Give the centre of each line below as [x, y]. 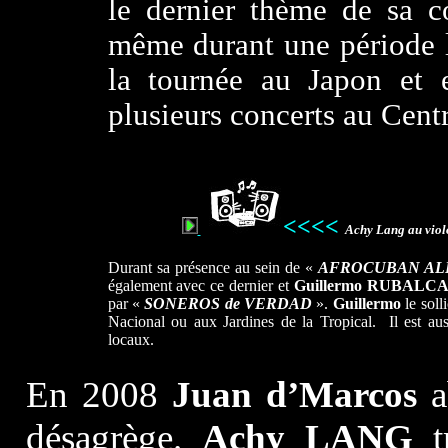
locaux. [130, 339]
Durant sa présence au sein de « [213, 267]
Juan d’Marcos [294, 394]
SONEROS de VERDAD [228, 303]
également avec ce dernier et [200, 285]
